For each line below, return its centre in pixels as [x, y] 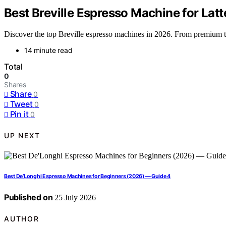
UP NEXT [22, 135]
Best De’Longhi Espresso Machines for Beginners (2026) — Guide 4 [88, 177]
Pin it [19, 114]
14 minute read [48, 50]
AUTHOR [22, 218]
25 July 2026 [74, 198]
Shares [15, 85]
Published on [29, 197]
